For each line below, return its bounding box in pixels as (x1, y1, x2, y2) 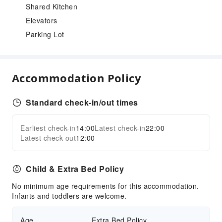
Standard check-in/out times (26, 97, 138, 108)
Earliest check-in (20, 123, 76, 133)
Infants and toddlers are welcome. (12, 191, 127, 201)
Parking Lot (26, 29, 64, 39)
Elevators (26, 15, 57, 25)
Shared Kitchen (26, 1, 77, 11)
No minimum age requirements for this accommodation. (12, 181, 199, 191)
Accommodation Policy (12, 70, 141, 85)
